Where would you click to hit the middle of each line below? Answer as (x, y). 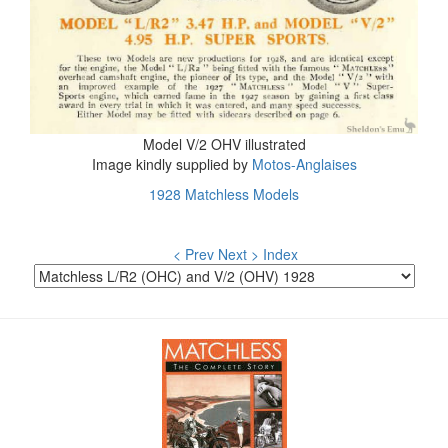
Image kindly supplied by (171, 164)
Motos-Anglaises (304, 164)
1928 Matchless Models (224, 194)
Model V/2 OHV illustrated (224, 144)
